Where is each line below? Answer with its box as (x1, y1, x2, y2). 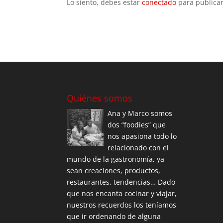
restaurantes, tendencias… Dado (67, 177, 176, 187)
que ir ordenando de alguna (67, 212, 161, 222)
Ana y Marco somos (108, 109, 173, 118)
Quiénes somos (67, 92, 133, 105)
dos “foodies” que (108, 120, 166, 130)
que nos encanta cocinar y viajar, (67, 189, 177, 199)
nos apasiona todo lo (108, 131, 177, 141)
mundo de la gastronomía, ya (67, 154, 165, 164)
